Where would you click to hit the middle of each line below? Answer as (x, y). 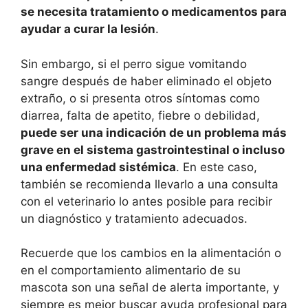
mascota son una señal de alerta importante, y (150, 288)
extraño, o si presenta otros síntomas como (140, 98)
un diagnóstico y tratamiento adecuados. (134, 218)
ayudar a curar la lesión (88, 29)
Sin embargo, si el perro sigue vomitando (134, 64)
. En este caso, (217, 167)
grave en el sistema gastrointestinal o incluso (153, 150)
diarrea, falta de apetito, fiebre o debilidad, (140, 115)
